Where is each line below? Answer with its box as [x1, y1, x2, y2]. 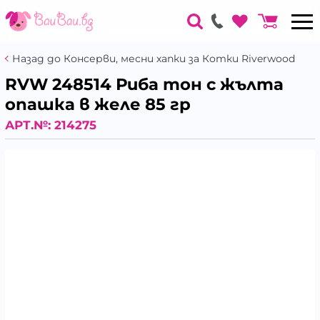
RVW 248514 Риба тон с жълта [5, 74, 284, 94]
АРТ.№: [5, 117, 54, 132]
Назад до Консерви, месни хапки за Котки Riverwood [12, 52, 295, 65]
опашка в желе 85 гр [5, 94, 191, 114]
